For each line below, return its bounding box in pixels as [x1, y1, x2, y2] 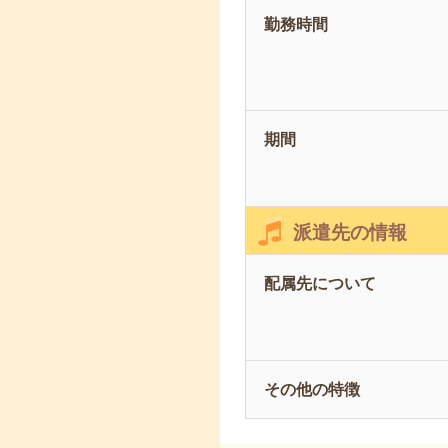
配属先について [263, 275, 376, 292]
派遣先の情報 [292, 222, 407, 243]
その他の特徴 [263, 381, 360, 398]
